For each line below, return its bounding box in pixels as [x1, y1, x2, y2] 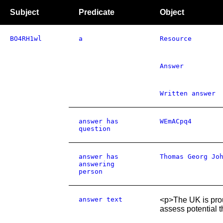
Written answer [160, 90, 216, 97]
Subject [10, 8, 39, 16]
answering [79, 160, 114, 168]
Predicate [79, 8, 114, 16]
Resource [160, 35, 192, 42]
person [79, 168, 103, 175]
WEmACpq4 [160, 117, 192, 125]
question [79, 125, 111, 132]
